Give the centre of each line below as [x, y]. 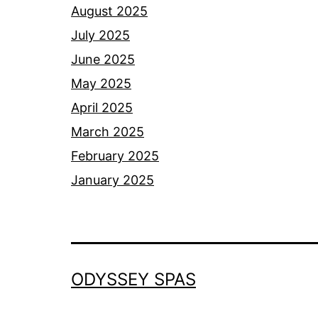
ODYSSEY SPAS [133, 280]
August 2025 [109, 11]
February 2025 [115, 156]
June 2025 [103, 60]
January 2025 [113, 180]
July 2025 [100, 35]
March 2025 [108, 132]
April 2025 [102, 108]
